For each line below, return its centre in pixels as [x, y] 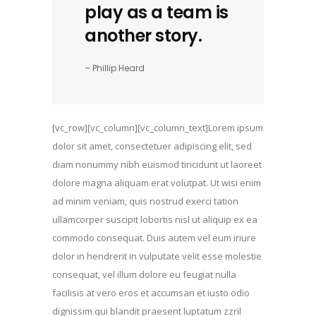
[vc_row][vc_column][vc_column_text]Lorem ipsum [158, 128]
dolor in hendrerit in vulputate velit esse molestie [157, 256]
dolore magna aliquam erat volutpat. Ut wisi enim [157, 183]
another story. [143, 36]
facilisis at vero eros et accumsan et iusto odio [151, 293]
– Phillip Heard [115, 68]
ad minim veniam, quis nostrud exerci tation [145, 201]
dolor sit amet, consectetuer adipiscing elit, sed [152, 146]
